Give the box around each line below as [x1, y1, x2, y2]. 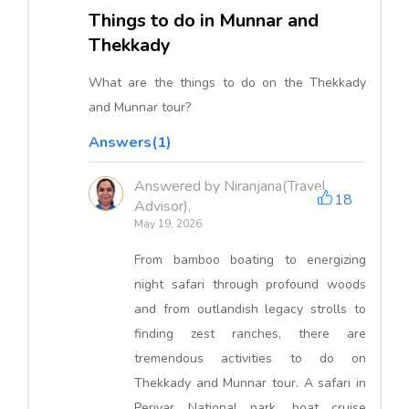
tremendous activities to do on [134, 350, 366, 368]
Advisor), [134, 196, 191, 217]
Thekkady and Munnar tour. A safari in [134, 374, 366, 393]
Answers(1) [89, 132, 172, 153]
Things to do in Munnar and [89, 8, 319, 34]
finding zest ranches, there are [134, 325, 366, 343]
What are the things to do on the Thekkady [89, 74, 366, 92]
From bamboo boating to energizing [134, 251, 366, 269]
